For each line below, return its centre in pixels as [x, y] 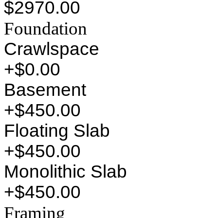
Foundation [45, 29]
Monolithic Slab [65, 172]
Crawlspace [52, 49]
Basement [45, 90]
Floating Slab [57, 131]
